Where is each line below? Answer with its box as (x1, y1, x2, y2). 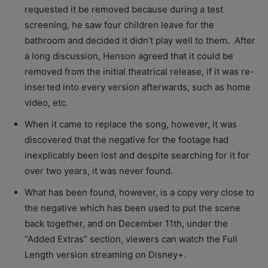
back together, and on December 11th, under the (25, 217, 228, 229)
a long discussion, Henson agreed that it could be (25, 50, 233, 62)
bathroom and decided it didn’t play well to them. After (25, 34, 255, 46)
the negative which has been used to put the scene (25, 202, 240, 214)
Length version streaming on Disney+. (25, 248, 186, 260)
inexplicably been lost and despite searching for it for (25, 149, 249, 161)
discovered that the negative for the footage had (25, 133, 229, 145)
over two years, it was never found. (25, 165, 173, 176)
